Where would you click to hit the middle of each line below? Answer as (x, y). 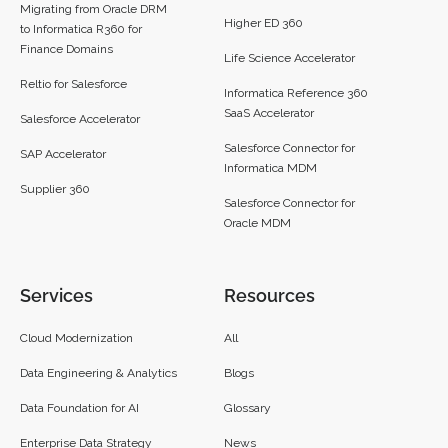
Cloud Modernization (76, 337)
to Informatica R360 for (81, 28)
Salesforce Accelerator (80, 118)
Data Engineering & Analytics (98, 372)
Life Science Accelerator (289, 57)
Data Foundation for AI (79, 407)
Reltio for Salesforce (73, 83)
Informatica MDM (270, 167)
